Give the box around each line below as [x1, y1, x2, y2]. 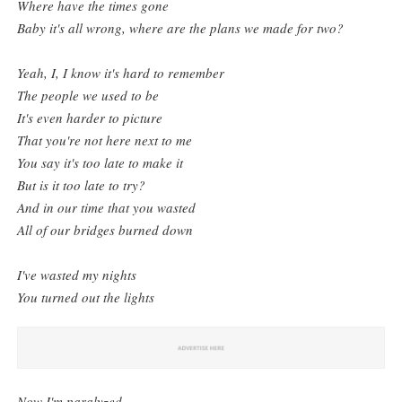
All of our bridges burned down [17, 221, 194, 239]
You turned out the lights [17, 288, 155, 306]
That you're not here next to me [17, 131, 193, 149]
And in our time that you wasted [17, 198, 197, 216]
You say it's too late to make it [17, 153, 184, 171]
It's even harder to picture [17, 109, 163, 127]
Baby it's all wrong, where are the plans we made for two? [17, 19, 345, 37]
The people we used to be [17, 86, 160, 104]
